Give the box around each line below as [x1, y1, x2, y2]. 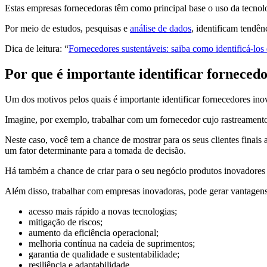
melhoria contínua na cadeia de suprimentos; [29, 238, 195, 249]
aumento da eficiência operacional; [29, 228, 159, 238]
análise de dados [130, 23, 191, 34]
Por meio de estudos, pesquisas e [5, 23, 130, 34]
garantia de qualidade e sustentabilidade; [29, 249, 179, 260]
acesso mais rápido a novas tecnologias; [29, 206, 177, 217]
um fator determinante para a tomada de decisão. [5, 145, 186, 156]
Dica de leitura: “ [5, 44, 69, 54]
